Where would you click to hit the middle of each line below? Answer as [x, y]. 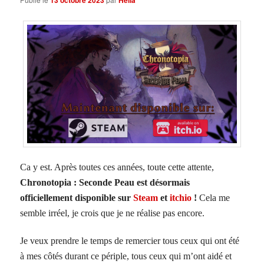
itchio [181, 197]
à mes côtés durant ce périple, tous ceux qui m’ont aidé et [126, 256]
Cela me [214, 197]
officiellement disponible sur [77, 197]
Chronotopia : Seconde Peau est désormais [105, 182]
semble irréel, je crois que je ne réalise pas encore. [113, 213]
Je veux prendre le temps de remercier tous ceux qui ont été [130, 240]
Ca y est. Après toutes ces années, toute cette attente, [117, 167]
